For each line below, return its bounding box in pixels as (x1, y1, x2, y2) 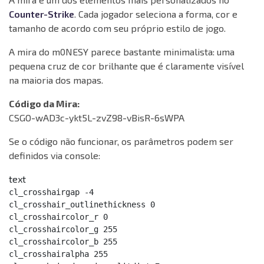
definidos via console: (9, 150, 100, 161)
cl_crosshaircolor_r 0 (9, 212, 108, 222)
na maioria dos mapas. (9, 74, 103, 86)
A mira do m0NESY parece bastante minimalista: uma (9, 46, 235, 58)
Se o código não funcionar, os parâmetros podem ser (9, 136, 233, 147)
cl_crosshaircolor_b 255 (9, 237, 117, 247)
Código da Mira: (9, 98, 80, 110)
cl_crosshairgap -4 (9, 187, 94, 197)
